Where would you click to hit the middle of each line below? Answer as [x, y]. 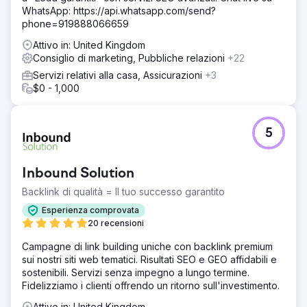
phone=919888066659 [75, 23]
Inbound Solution [78, 174]
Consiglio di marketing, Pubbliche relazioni [130, 58]
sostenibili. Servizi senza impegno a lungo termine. [136, 272]
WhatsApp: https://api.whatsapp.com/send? [119, 10]
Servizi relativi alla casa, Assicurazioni [119, 75]
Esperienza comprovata [90, 210]
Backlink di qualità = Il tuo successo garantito [123, 191]
